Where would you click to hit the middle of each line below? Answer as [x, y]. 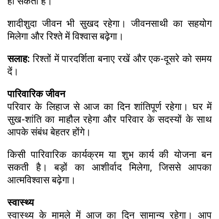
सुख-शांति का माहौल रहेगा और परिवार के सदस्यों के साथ [109, 119]
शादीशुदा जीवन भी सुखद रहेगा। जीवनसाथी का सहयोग [109, 23]
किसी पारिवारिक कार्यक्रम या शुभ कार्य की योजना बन [109, 154]
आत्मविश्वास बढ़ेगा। [42, 180]
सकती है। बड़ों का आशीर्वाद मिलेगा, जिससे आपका [109, 167]
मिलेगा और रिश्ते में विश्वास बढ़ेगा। [66, 36]
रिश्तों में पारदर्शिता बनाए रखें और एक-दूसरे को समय [122, 58]
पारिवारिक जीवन [36, 94]
